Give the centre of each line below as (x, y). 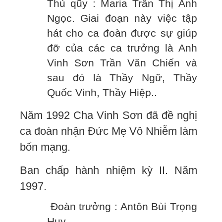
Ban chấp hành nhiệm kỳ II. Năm (109, 170)
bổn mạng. (45, 147)
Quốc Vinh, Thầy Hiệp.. (102, 93)
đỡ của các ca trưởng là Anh (122, 48)
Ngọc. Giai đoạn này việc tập (122, 19)
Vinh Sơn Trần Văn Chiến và (122, 63)
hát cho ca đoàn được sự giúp (122, 33)
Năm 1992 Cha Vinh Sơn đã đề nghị (109, 115)
